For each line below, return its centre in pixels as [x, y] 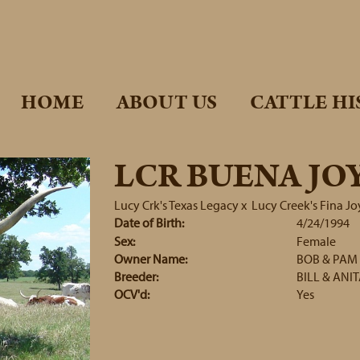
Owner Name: [150, 259]
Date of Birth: [149, 223]
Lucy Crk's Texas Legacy [176, 205]
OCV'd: [131, 294]
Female [316, 241]
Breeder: [136, 276]
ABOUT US [167, 103]
